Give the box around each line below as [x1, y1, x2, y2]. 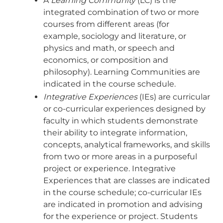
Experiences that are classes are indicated [43, 176, 210, 185]
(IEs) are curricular [137, 92, 210, 102]
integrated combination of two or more [43, 7, 199, 17]
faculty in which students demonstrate [43, 116, 198, 125]
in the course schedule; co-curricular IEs [43, 188, 202, 197]
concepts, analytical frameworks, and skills [43, 140, 210, 149]
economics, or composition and [43, 55, 168, 65]
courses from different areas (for [43, 19, 169, 29]
